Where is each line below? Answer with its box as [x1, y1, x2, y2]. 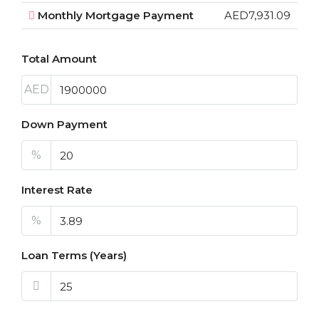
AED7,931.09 [224, 9, 291, 22]
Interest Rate [21, 183, 93, 197]
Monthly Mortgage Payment [38, 9, 194, 22]
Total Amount [21, 52, 97, 66]
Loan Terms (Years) [21, 249, 127, 262]
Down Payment [21, 117, 108, 131]
